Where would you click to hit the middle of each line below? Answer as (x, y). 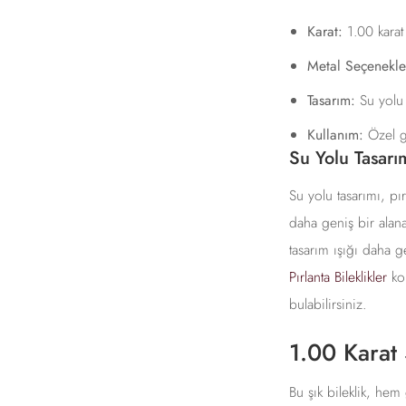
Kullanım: (335, 135)
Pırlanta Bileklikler (338, 277)
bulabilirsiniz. (327, 304)
